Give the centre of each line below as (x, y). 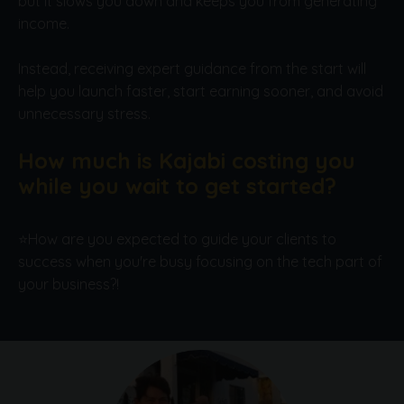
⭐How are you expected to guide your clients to (177, 239)
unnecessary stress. (84, 114)
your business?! (69, 285)
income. (44, 24)
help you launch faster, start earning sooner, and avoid (201, 92)
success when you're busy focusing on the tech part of (200, 262)
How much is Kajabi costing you (187, 161)
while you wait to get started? (177, 186)
